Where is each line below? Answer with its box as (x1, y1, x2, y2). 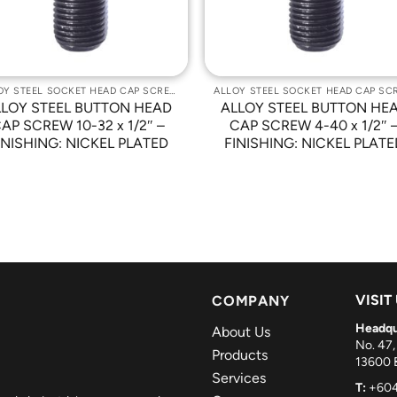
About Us (212, 323, 270, 340)
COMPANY (212, 292, 290, 309)
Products (212, 346, 268, 363)
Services (212, 369, 266, 386)
